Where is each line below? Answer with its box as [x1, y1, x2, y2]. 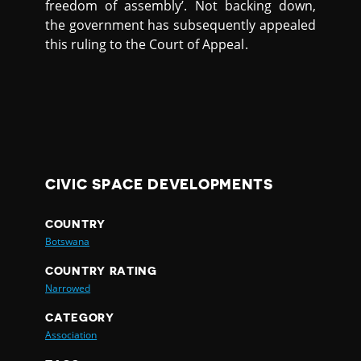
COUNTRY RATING [45, 265, 157, 277]
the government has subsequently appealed [45, 16, 316, 34]
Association [45, 328, 98, 342]
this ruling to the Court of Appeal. [45, 35, 248, 53]
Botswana [45, 234, 90, 249]
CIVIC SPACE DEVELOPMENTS [45, 177, 273, 192]
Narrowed [45, 281, 91, 296]
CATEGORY [45, 312, 114, 324]
